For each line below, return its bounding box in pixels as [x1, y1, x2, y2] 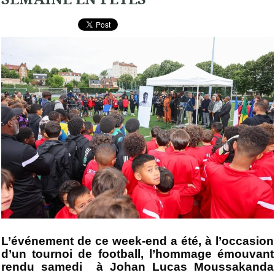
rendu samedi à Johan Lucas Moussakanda [1, 260, 274, 273]
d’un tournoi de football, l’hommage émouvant [1, 247, 274, 260]
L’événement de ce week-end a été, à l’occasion [1, 234, 274, 247]
